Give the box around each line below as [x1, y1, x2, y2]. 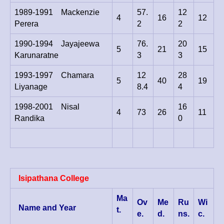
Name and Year [14, 203, 76, 212]
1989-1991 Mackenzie [14, 8, 99, 17]
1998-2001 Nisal [14, 102, 79, 111]
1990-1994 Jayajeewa [14, 39, 99, 48]
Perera [14, 19, 38, 28]
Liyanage [14, 82, 47, 91]
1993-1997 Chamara [14, 71, 94, 80]
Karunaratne [14, 51, 58, 60]
